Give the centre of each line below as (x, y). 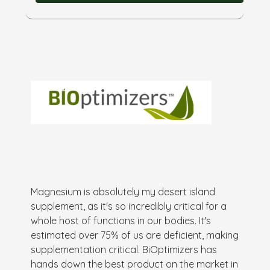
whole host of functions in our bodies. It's (121, 220)
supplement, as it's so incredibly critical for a (129, 206)
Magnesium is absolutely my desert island (123, 191)
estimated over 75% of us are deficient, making (135, 235)
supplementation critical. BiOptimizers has (124, 249)
